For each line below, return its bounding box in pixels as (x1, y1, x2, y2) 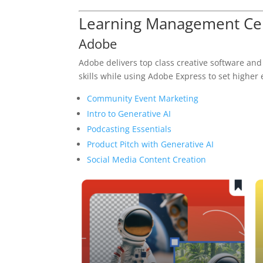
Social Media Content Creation (87, 154, 207, 166)
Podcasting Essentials (87, 123, 172, 135)
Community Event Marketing (87, 93, 199, 104)
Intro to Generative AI (87, 108, 171, 120)
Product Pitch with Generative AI (87, 139, 214, 150)
